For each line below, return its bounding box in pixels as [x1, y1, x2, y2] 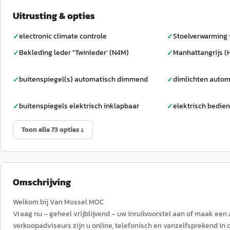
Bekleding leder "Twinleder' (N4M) [19, 47, 129, 58]
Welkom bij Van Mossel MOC [13, 197, 104, 207]
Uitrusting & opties [13, 9, 95, 23]
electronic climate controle [19, 31, 107, 42]
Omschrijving [13, 175, 71, 189]
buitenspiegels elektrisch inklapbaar [19, 101, 139, 111]
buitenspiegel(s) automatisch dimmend [19, 74, 148, 85]
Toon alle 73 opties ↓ [22, 125, 84, 135]
